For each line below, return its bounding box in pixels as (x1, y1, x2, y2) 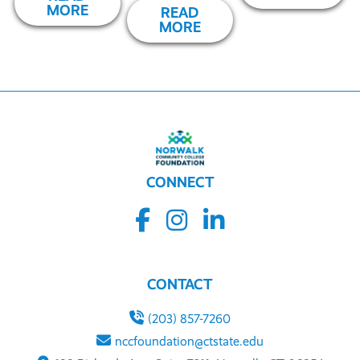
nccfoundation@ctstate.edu (115, 333, 264, 350)
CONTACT (147, 276, 213, 293)
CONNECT (145, 174, 214, 191)
